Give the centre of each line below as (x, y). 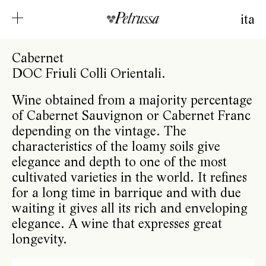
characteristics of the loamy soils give (116, 146)
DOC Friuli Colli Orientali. (88, 73)
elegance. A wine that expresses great (117, 224)
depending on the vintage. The (99, 131)
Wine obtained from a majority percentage (132, 100)
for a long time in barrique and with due (126, 193)
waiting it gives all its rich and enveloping (129, 208)
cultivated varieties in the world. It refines (129, 177)
